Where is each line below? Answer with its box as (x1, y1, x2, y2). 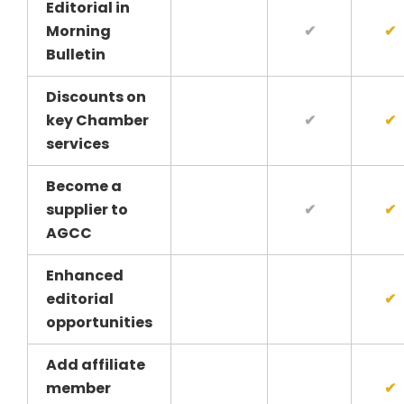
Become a (46, 176, 122, 197)
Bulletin (46, 44, 106, 66)
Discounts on (46, 87, 146, 108)
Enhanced (46, 265, 124, 287)
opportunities (46, 312, 152, 334)
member (46, 378, 111, 399)
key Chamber (46, 110, 149, 132)
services (46, 133, 109, 155)
